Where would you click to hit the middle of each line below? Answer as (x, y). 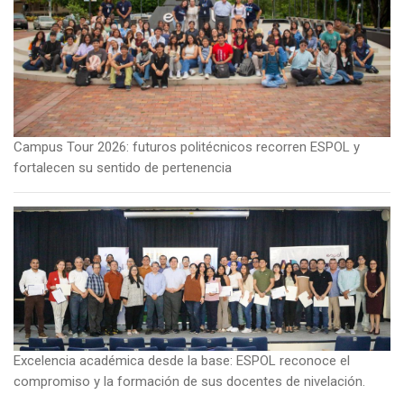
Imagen (36, 216)
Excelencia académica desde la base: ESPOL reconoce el (182, 361)
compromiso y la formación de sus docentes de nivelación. (189, 382)
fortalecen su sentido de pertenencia (123, 167)
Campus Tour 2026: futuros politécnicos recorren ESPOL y (187, 147)
